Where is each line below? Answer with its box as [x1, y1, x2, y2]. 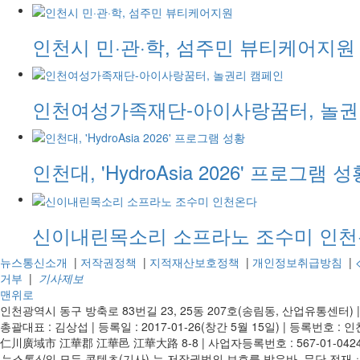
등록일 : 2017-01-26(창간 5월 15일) [98, 317, 280, 334]
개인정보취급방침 [252, 253, 342, 270]
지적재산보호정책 [149, 253, 239, 270]
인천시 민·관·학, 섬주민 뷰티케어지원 [32, 31, 355, 60]
